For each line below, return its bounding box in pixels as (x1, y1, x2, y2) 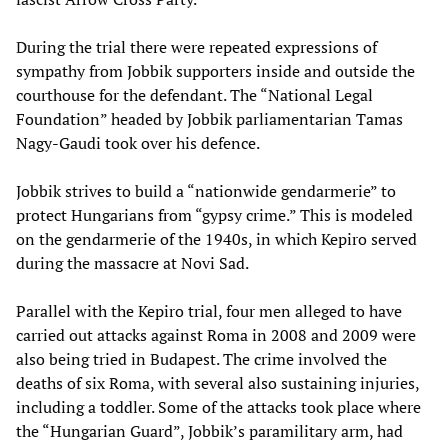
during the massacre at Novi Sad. (16, 251, 249, 274)
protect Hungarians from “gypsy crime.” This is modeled (16, 203, 413, 226)
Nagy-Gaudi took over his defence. (16, 131, 260, 154)
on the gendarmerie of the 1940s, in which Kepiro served (16, 227, 417, 250)
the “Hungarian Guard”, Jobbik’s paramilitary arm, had (16, 419, 403, 442)
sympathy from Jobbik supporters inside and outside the (16, 59, 415, 82)
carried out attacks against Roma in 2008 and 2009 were (16, 323, 416, 346)
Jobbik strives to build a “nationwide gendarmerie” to (16, 179, 396, 202)
